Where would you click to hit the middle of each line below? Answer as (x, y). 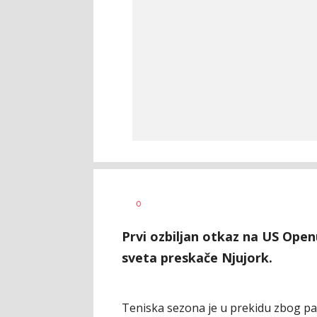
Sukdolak (169, 209)
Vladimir (168, 199)
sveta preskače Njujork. (197, 258)
